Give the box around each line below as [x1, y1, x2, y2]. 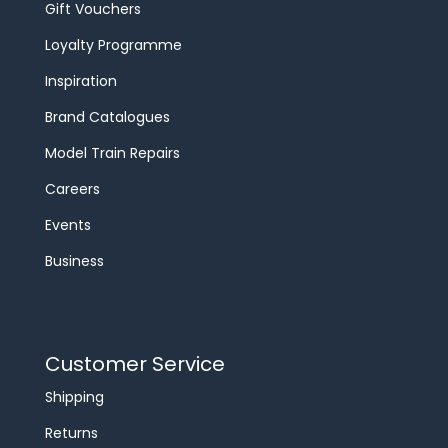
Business [45, 251, 104, 272]
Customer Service [45, 350, 225, 379]
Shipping [45, 387, 104, 408]
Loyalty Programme [45, 35, 182, 56]
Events [45, 215, 91, 236]
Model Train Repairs [45, 143, 180, 164]
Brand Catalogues [45, 107, 170, 128]
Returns [45, 423, 98, 444]
